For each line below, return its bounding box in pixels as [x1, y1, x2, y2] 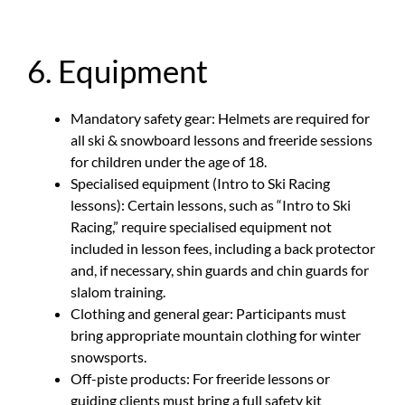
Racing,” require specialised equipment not [71, 217, 332, 235]
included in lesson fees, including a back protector [71, 239, 375, 257]
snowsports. [71, 347, 146, 365]
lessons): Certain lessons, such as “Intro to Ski [71, 195, 351, 213]
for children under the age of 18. [71, 152, 267, 170]
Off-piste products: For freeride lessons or [71, 369, 330, 387]
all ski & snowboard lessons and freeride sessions [71, 130, 372, 148]
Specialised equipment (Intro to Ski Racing [71, 174, 330, 192]
